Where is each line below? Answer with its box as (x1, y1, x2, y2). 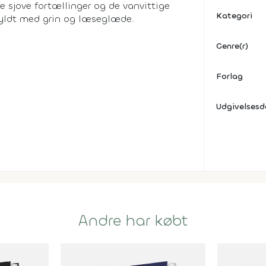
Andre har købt (78, 211, 188, 231)
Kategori (216, 10, 252, 21)
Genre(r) (216, 40, 248, 52)
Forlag (216, 71, 243, 82)
